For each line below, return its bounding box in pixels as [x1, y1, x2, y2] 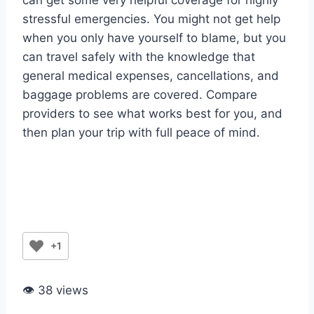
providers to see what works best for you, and [22, 107, 282, 121]
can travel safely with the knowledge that [22, 50, 255, 64]
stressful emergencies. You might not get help [22, 12, 280, 27]
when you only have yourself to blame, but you [22, 31, 286, 46]
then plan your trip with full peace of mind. [22, 125, 260, 140]
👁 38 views [22, 282, 88, 297]
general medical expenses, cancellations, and [22, 69, 279, 83]
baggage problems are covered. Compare [22, 88, 257, 102]
